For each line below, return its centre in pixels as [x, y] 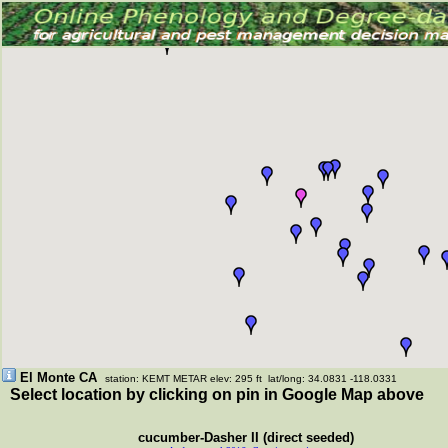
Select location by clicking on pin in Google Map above [213, 394]
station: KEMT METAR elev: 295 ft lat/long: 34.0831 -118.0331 [251, 378]
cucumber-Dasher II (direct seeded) [244, 437]
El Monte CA [58, 377]
